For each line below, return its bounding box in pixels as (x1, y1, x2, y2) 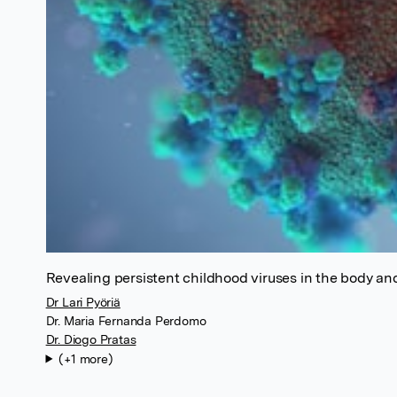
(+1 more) (58, 351, 113, 366)
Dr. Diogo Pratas (45, 331, 136, 346)
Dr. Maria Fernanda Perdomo (45, 313, 206, 328)
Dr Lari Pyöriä (45, 294, 121, 309)
